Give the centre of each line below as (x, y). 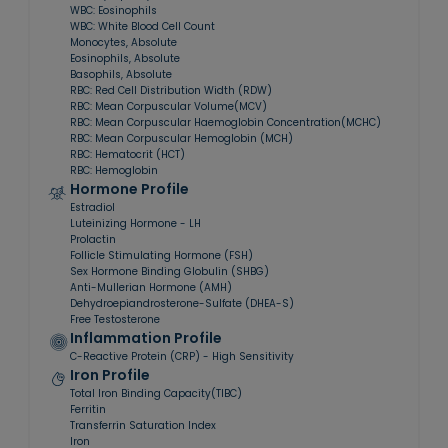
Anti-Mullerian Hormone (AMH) (151, 287)
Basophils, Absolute (121, 74)
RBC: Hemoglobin (114, 170)
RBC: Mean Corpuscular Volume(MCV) (168, 106)
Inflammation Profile (146, 338)
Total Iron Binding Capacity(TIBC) (156, 393)
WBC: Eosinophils (113, 10)
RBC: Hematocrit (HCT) (127, 154)
